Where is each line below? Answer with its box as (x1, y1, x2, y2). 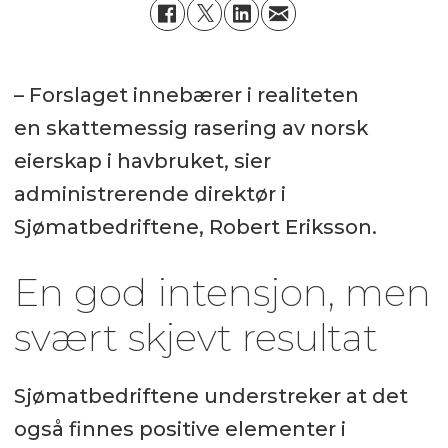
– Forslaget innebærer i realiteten (13, 82, 359, 107)
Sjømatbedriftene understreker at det (13, 384, 408, 409)
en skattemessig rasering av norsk (13, 115, 368, 140)
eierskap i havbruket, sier (13, 148, 271, 173)
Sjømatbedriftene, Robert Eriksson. (13, 214, 377, 239)
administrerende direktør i (13, 181, 286, 206)
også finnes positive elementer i (13, 417, 346, 442)
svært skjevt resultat (13, 313, 378, 361)
